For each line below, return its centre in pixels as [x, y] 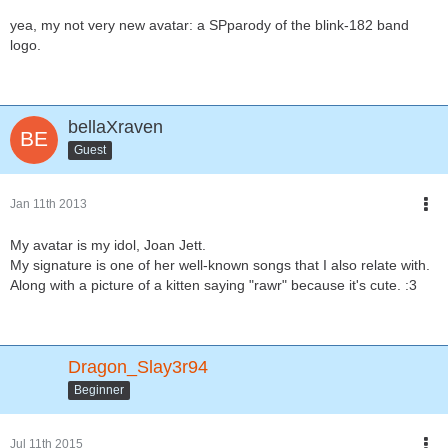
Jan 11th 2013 [48, 204]
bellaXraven [115, 127]
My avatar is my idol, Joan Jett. [108, 245]
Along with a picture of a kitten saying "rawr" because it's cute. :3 [213, 285]
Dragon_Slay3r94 [138, 367]
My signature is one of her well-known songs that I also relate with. [220, 265]
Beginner [99, 389]
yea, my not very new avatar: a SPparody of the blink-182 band [209, 25]
